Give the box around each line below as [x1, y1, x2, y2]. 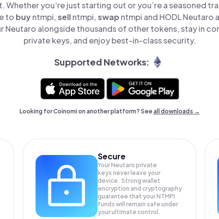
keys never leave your [98, 169, 161, 176]
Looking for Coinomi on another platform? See [19, 107, 153, 115]
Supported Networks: [54, 56, 150, 68]
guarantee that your [98, 192, 157, 200]
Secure [98, 151, 126, 161]
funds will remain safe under [98, 200, 178, 208]
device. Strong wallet [98, 176, 161, 184]
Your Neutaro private [98, 161, 157, 169]
